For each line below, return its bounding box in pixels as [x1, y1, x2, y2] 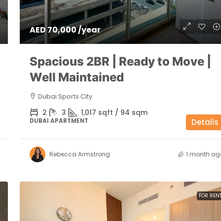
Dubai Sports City [37, 91, 92, 101]
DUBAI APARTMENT [29, 116, 88, 125]
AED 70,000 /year [29, 24, 101, 36]
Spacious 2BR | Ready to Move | [29, 54, 211, 69]
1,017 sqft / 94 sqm [80, 107, 147, 117]
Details [191, 116, 219, 127]
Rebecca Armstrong [49, 149, 110, 158]
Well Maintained [29, 70, 124, 84]
